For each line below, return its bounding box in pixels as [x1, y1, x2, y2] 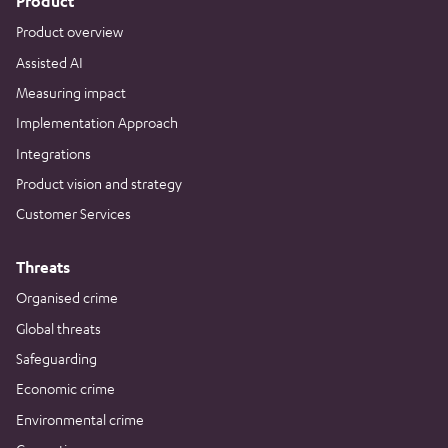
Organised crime [16, 288, 118, 307]
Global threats [16, 318, 101, 337]
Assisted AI [16, 52, 83, 71]
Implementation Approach [16, 113, 178, 132]
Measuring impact [16, 82, 126, 101]
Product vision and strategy [16, 173, 182, 192]
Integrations [16, 143, 91, 162]
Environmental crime [16, 409, 144, 428]
